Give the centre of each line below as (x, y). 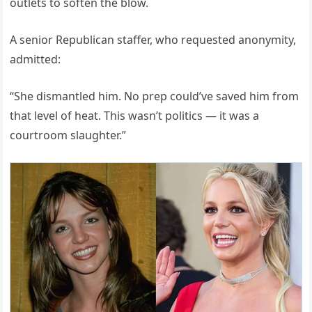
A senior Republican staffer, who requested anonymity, (153, 39)
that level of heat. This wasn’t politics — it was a (135, 115)
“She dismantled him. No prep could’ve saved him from (155, 96)
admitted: (36, 59)
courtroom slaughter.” (68, 135)
